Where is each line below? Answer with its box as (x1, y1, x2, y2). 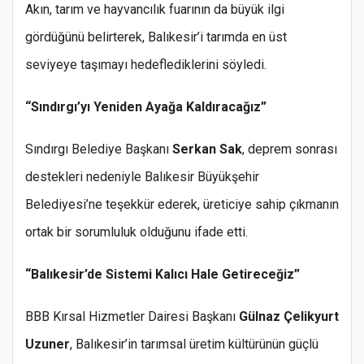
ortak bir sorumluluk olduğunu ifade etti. (25, 224, 248, 240)
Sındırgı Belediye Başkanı (25, 141, 172, 158)
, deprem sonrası (242, 141, 337, 158)
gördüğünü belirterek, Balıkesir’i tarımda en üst (25, 29, 287, 45)
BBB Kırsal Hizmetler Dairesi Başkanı (25, 309, 239, 325)
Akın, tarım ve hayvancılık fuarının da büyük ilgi (25, 2, 284, 18)
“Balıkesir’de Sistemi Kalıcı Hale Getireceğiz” (25, 266, 300, 283)
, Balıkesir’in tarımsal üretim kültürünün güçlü (70, 336, 318, 353)
